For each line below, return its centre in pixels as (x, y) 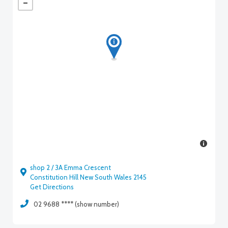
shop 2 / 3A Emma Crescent (70, 167)
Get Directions (52, 187)
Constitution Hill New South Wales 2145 (88, 177)
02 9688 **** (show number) (76, 204)
